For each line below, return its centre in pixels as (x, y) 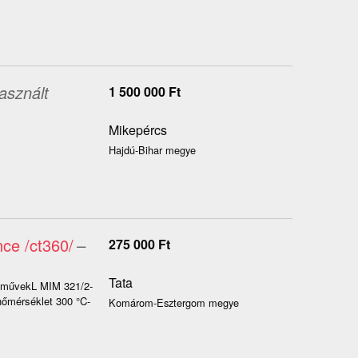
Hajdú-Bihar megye (152, 150)
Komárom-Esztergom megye (173, 303)
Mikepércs (137, 130)
